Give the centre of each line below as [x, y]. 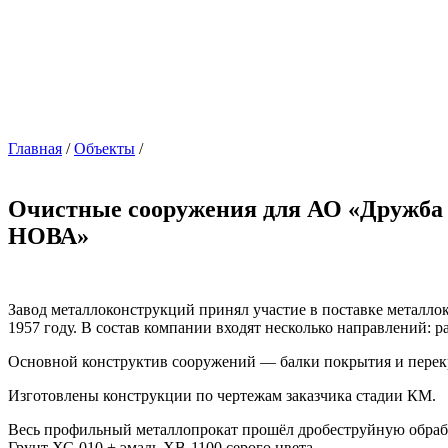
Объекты [104, 148]
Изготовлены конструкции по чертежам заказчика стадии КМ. [222, 396]
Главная [35, 148]
